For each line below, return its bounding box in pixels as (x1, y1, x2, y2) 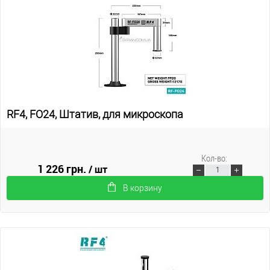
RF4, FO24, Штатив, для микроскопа (7, 107, 183, 121)
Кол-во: (201, 151, 227, 164)
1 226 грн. (37, 161, 89, 176)
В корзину (123, 183, 162, 193)
